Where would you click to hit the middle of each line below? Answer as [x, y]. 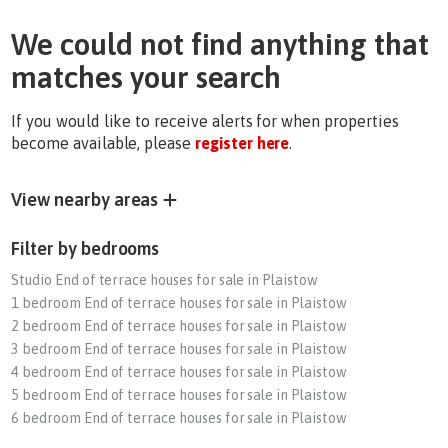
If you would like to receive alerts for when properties [205, 121]
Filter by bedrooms [85, 248]
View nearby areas [85, 199]
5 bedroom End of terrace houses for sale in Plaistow [179, 395]
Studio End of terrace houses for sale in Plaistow [164, 280]
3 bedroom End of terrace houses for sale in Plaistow [179, 349]
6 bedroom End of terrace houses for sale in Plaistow [179, 418]
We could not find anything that [220, 44]
